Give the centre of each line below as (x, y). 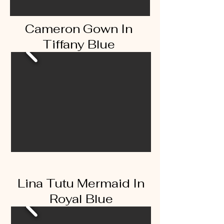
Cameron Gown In (78, 29)
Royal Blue (81, 199)
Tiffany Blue (78, 44)
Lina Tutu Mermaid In (81, 183)
